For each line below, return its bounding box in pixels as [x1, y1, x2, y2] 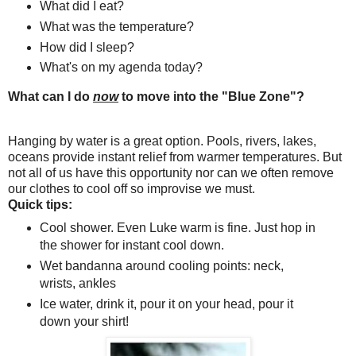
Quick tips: [8, 198, 72, 212]
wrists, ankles [39, 276, 116, 290]
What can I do [8, 90, 93, 104]
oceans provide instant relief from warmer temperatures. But [8, 150, 342, 164]
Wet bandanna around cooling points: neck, [39, 258, 284, 273]
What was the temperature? [39, 19, 194, 33]
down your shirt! [39, 314, 129, 328]
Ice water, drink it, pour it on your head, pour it [39, 296, 293, 311]
